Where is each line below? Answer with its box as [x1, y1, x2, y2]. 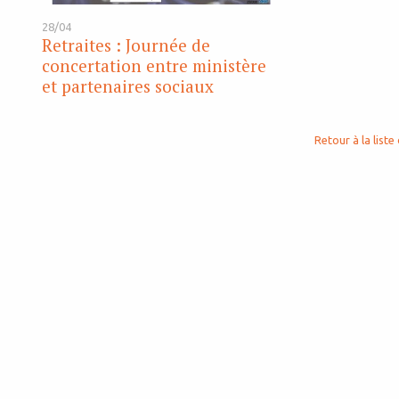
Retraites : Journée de [42, 34, 210, 57]
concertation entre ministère [42, 54, 266, 77]
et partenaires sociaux [42, 75, 214, 98]
